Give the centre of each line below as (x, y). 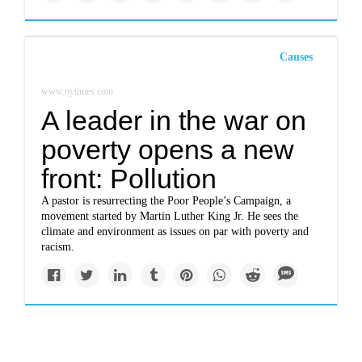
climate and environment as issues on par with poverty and (175, 232)
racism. (58, 247)
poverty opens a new (168, 149)
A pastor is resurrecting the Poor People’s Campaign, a (166, 201)
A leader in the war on (174, 120)
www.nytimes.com (78, 91)
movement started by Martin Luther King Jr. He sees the (170, 216)
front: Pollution (129, 179)
